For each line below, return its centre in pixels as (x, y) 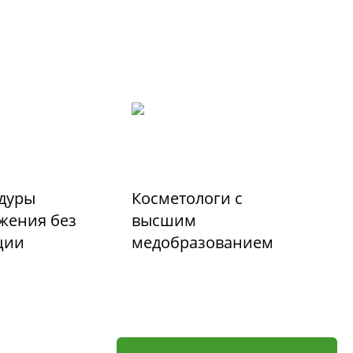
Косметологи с (188, 199)
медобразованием (203, 243)
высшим (164, 221)
